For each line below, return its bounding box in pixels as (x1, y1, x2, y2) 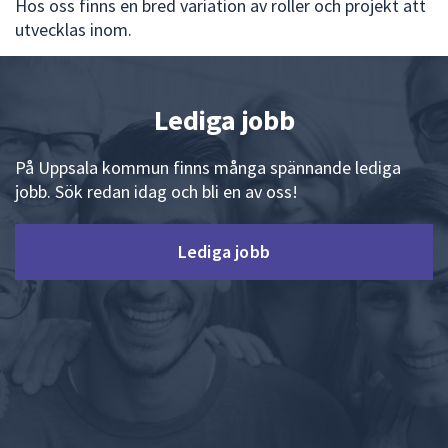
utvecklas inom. (15, 18, 132, 42)
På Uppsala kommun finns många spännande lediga (15, 156, 401, 180)
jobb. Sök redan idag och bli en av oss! (15, 180, 298, 204)
